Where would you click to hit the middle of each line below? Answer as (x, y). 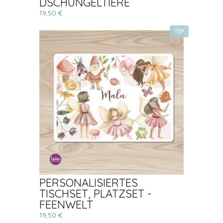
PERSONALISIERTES (89, 183)
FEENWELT (66, 205)
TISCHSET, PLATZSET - (96, 194)
